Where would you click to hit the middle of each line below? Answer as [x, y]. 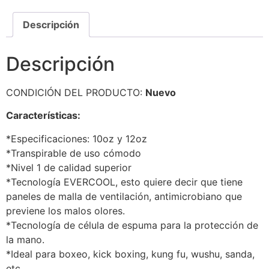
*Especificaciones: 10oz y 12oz [77, 138]
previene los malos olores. [65, 210]
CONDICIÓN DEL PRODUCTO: [76, 93]
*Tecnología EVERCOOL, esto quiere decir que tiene [124, 182]
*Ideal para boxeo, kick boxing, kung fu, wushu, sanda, [130, 254]
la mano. [25, 239]
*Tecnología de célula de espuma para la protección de [132, 225]
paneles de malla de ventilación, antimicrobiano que [124, 196]
